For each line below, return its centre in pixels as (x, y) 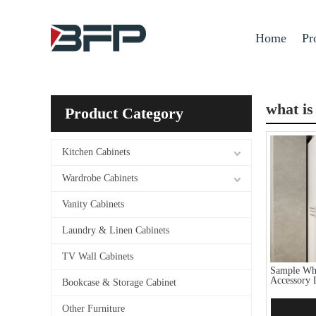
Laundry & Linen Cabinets (116, 230)
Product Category (124, 113)
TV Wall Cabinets (98, 256)
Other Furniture (93, 309)
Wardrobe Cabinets (100, 178)
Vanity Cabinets (93, 204)
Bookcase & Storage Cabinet (119, 282)
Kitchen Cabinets (96, 152)
